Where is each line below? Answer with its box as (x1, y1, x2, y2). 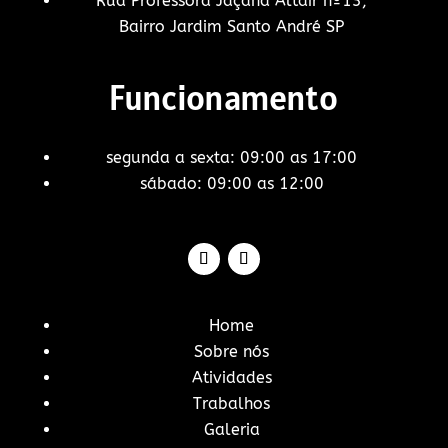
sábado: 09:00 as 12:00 (139, 173, 324, 193)
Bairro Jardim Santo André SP (119, 16, 345, 36)
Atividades (191, 367, 272, 387)
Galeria (203, 419, 260, 439)
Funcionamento (109, 74, 339, 120)
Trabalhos (193, 393, 271, 413)
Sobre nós (194, 341, 270, 361)
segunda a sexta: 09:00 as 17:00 (106, 147, 358, 167)
